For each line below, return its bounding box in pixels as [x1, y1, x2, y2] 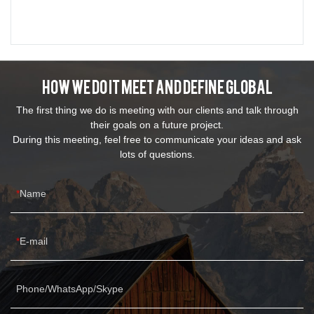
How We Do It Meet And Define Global [41, 75, 273, 96]
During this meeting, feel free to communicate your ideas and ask [13, 133, 301, 145]
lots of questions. [119, 148, 195, 160]
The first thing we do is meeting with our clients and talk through [15, 104, 299, 116]
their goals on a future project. [90, 118, 224, 130]
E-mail [20, 235, 48, 247]
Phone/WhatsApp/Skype [16, 282, 123, 294]
